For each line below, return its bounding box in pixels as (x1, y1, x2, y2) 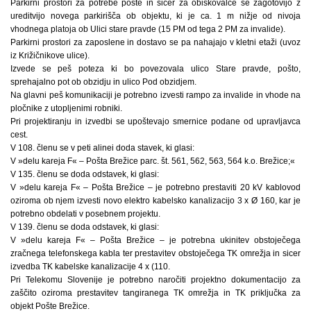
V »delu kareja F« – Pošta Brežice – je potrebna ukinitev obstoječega (10, 235, 301, 245)
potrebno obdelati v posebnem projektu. (10, 208, 160, 219)
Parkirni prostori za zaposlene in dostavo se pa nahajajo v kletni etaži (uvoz (10, 37, 301, 47)
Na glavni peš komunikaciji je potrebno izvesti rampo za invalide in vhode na (10, 90, 301, 100)
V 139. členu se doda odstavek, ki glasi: (10, 221, 159, 232)
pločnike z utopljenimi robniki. (10, 103, 122, 113)
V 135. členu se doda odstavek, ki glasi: (10, 169, 159, 179)
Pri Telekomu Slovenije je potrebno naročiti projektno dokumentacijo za (10, 274, 301, 285)
